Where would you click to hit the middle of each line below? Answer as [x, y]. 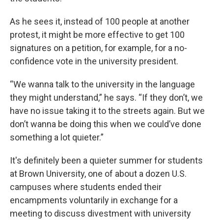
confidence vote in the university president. [94, 61]
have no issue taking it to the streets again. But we [107, 111]
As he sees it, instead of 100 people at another [100, 21]
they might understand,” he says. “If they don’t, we [106, 97]
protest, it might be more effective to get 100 [97, 35]
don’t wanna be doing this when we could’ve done [106, 124]
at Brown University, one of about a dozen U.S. [98, 174]
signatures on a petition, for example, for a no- [98, 48]
